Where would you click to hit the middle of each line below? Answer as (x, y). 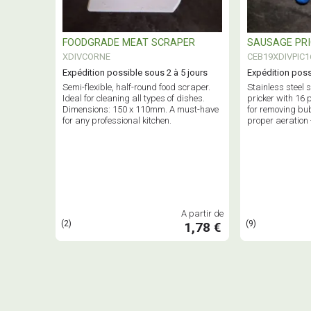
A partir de (202, 213)
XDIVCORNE (86, 56)
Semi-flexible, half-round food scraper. (136, 87)
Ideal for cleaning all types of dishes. (134, 98)
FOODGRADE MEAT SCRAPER (129, 42)
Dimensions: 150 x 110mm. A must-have (141, 109)
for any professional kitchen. (117, 120)
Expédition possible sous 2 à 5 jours (135, 72)
